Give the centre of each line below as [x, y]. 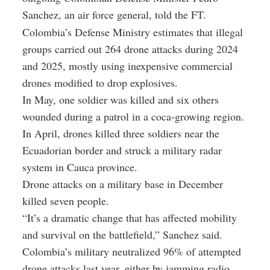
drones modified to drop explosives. [100, 83]
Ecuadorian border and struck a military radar [122, 150]
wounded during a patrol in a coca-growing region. [133, 117]
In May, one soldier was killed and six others [121, 100]
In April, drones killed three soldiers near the [121, 133]
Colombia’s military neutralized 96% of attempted [132, 252]
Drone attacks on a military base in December [123, 184]
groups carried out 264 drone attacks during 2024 [130, 49]
